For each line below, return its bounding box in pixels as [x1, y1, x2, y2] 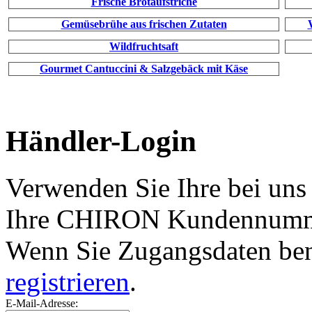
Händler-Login [6, 124, 196, 157]
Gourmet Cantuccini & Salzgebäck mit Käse [40, 62, 248, 75]
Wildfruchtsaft [109, 40, 178, 52]
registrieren [6, 266, 130, 297]
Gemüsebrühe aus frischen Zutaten [61, 17, 227, 30]
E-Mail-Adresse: [6, 297, 78, 309]
